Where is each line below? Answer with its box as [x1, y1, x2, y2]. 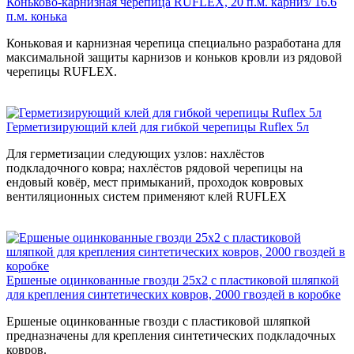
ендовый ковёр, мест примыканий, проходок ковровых [6, 175, 303, 190]
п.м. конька [6, 9, 67, 24]
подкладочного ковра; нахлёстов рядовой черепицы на [6, 161, 303, 175]
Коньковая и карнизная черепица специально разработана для [6, 36, 341, 51]
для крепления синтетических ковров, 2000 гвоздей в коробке [6, 288, 341, 302]
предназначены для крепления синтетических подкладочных [6, 329, 336, 343]
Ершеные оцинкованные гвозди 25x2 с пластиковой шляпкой [6, 273, 339, 288]
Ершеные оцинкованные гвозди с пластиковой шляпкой [6, 314, 311, 329]
